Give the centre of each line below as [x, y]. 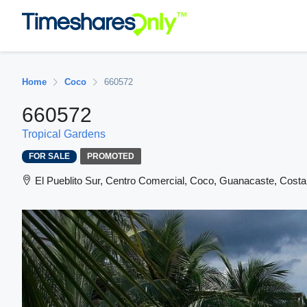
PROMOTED [111, 156]
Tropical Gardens [64, 134]
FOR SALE [49, 156]
